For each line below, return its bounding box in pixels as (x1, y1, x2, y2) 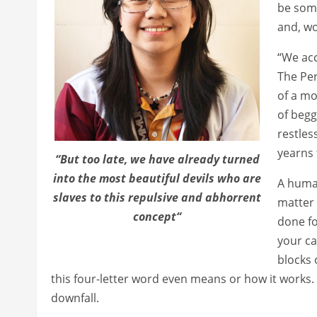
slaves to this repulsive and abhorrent (53, 189, 261, 205)
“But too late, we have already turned (54, 151, 260, 167)
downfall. (51, 289, 99, 306)
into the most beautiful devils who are (53, 170, 261, 186)
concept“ (133, 208, 181, 224)
